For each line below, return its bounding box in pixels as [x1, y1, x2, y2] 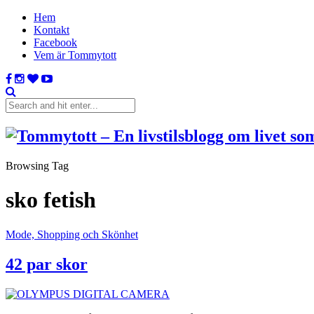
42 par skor [6, 254, 88, 273]
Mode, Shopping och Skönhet [6, 228, 138, 240]
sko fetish [6, 187, 96, 213]
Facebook [34, 36, 77, 48]
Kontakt [34, 24, 69, 36]
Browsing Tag [6, 159, 69, 172]
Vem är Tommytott [34, 49, 116, 61]
